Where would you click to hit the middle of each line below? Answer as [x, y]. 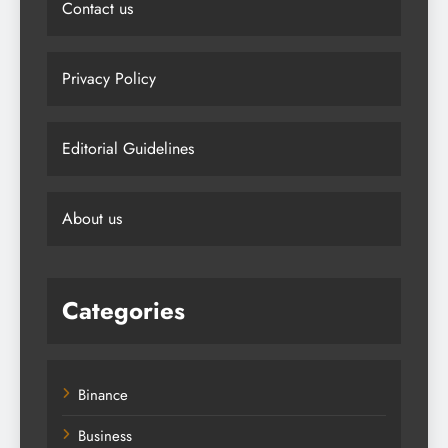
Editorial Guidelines [128, 148]
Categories [123, 310]
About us [92, 218]
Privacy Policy [109, 78]
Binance [103, 394]
